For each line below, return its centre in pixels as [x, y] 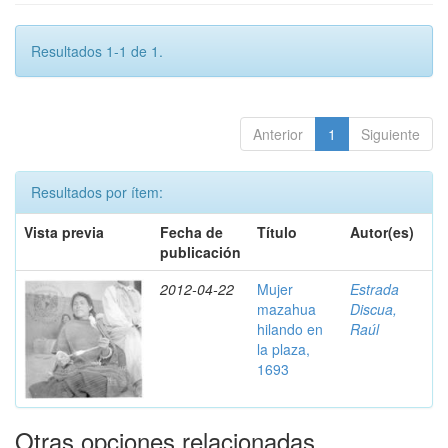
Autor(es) [382, 232]
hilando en [290, 329]
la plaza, [283, 349]
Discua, [373, 309]
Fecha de [191, 232]
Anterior [278, 134]
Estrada [374, 289]
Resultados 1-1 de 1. [97, 51]
